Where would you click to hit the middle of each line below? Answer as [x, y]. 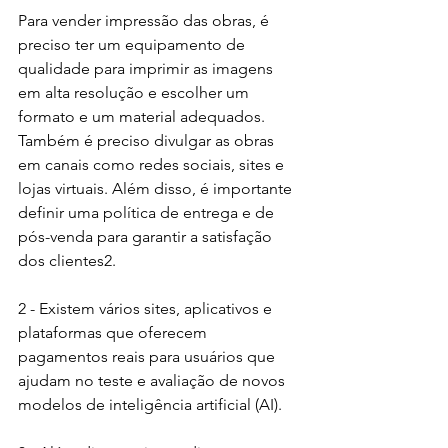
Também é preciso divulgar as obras [148, 141]
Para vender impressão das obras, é [145, 21]
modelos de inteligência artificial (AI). [152, 405]
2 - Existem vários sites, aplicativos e [147, 309]
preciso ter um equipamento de [133, 45]
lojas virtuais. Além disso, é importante [157, 189]
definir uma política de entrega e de [148, 213]
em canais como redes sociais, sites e [153, 165]
